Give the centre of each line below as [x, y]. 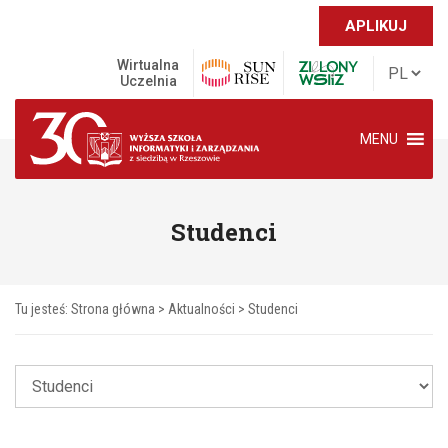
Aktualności [201, 309]
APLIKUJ [376, 26]
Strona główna [113, 309]
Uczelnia [148, 81]
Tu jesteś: [43, 309]
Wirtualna [148, 65]
